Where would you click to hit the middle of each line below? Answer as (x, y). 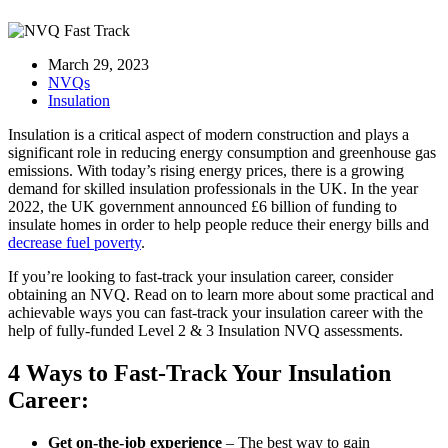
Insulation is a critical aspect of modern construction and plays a (208, 134)
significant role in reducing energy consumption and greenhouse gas (222, 152)
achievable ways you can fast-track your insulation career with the (215, 312)
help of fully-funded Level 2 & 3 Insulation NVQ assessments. (205, 330)
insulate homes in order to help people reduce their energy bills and (218, 224)
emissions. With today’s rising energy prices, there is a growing (206, 170)
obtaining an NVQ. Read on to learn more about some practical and (221, 294)
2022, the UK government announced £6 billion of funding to (202, 206)
